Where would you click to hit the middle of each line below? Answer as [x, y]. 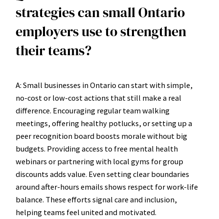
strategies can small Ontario [100, 12]
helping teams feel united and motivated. [86, 212]
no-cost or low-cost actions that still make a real [99, 98]
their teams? [54, 50]
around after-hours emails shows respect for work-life [107, 186]
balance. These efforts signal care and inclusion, [96, 199]
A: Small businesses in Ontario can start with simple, [104, 85]
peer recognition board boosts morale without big [101, 136]
